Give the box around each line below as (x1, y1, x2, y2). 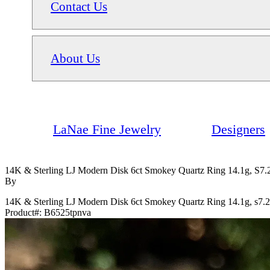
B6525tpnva (44, 207, 91, 218)
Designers (212, 121, 265, 137)
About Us (51, 51, 100, 65)
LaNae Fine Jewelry (53, 121, 161, 137)
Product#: (5, 207, 44, 218)
